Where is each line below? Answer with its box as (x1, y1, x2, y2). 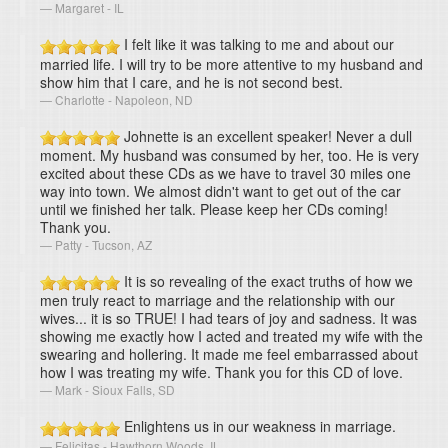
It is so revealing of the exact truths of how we (120, 270, 413, 291)
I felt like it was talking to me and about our (120, 34, 394, 55)
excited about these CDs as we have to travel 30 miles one (40, 162, 411, 183)
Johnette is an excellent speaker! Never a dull (120, 125, 412, 146)
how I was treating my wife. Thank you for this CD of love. (40, 362, 403, 383)
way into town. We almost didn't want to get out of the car (40, 180, 401, 201)
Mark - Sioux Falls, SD (55, 381, 175, 399)
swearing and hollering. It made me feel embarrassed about (40, 344, 418, 365)
